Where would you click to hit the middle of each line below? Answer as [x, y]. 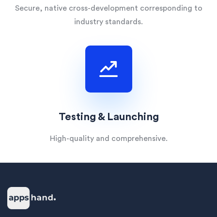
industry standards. [108, 22]
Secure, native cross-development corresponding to [108, 8]
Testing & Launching [108, 117]
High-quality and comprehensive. [108, 139]
